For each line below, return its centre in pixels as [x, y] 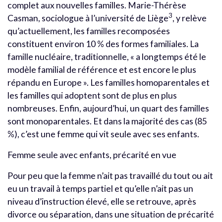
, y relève [190, 18]
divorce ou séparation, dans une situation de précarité [111, 214]
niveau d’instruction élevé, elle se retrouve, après [102, 201]
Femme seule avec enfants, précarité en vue [92, 155]
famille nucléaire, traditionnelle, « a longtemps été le [107, 56]
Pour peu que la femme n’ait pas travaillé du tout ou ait [110, 175]
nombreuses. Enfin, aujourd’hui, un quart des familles [108, 108]
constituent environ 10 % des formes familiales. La [103, 44]
